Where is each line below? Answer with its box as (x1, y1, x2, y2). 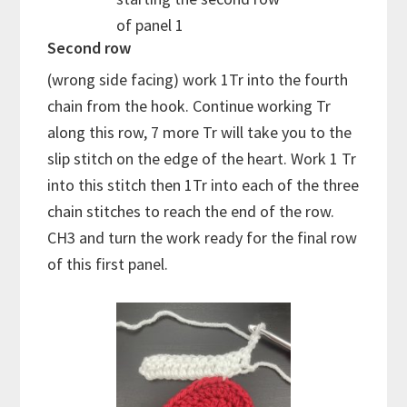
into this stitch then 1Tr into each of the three (47, 174, 360, 195)
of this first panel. (47, 253, 169, 274)
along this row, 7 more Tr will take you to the (47, 121, 352, 143)
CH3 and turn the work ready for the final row (47, 226, 358, 248)
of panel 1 (116, 14, 184, 35)
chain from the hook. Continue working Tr (47, 94, 332, 116)
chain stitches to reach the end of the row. (47, 200, 335, 222)
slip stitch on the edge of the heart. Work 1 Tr (47, 147, 357, 169)
